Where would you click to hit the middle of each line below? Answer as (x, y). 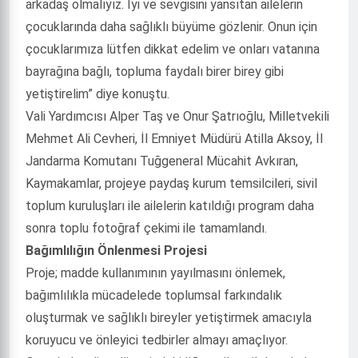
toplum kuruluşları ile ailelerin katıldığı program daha (170, 206)
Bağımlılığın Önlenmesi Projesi (116, 251)
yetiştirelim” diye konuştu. (97, 94)
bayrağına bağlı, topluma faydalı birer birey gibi (155, 72)
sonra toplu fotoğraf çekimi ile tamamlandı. (148, 228)
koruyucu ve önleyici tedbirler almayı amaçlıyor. (157, 340)
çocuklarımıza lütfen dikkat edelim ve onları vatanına (173, 49)
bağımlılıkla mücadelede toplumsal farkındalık (154, 295)
